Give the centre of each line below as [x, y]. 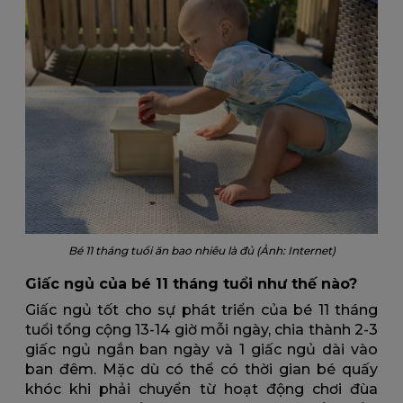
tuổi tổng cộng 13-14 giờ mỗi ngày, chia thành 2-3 [201, 330]
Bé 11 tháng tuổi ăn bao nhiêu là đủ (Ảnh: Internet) [201, 251]
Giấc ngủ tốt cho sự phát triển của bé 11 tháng [201, 310]
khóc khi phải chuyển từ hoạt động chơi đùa [201, 390]
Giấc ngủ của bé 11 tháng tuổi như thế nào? [191, 284]
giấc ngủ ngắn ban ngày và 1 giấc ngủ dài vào [201, 350]
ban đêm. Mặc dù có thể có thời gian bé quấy [201, 370]
